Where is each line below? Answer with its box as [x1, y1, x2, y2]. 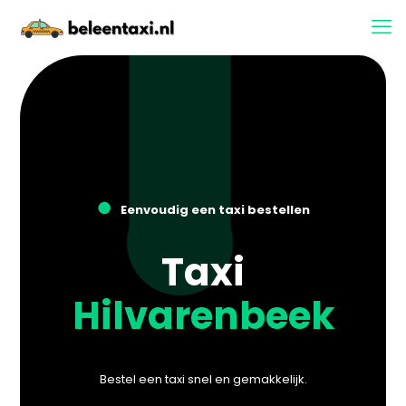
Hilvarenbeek [72, 289, 334, 343]
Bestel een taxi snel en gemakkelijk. [99, 371, 307, 388]
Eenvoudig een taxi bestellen [120, 201, 310, 218]
